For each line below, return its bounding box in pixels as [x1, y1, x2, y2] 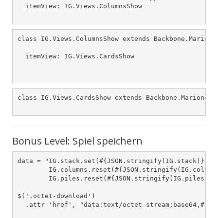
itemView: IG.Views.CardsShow [17, 52, 134, 60]
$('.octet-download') [17, 192, 95, 200]
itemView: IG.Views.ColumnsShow [17, 2, 142, 10]
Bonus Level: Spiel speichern [12, 134, 143, 147]
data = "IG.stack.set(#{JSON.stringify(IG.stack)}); [17, 157, 212, 164]
